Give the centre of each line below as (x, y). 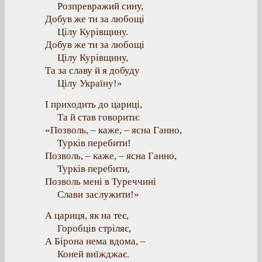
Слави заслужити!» (98, 194)
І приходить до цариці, (94, 104)
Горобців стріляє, (94, 228)
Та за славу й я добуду (92, 70)
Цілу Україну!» (90, 83)
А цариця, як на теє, (87, 216)
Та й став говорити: (99, 117)
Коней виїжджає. (93, 254)
